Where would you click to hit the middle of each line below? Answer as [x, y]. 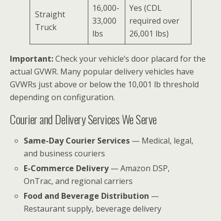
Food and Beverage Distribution [87, 196]
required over [154, 21]
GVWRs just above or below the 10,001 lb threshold [104, 84]
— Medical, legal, [162, 141]
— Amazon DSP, [139, 168]
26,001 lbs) [149, 34]
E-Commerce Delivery [66, 168]
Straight [50, 14]
